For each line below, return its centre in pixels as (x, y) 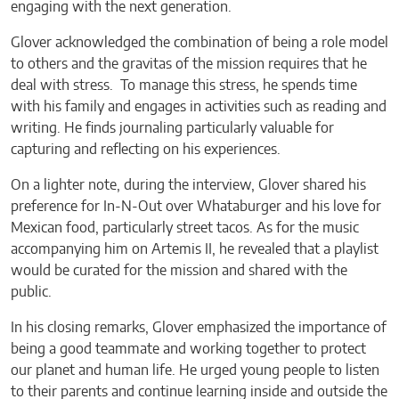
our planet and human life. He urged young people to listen (195, 371)
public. (31, 293)
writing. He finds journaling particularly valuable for (172, 129)
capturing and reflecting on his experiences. (146, 150)
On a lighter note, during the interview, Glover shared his (188, 186)
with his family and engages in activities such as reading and (199, 107)
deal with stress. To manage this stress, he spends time (184, 86)
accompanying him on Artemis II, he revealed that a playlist (195, 250)
